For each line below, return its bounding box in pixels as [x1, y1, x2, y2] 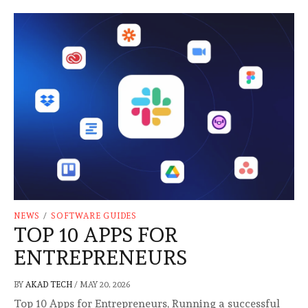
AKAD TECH [25, 279, 74, 289]
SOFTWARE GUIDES [51, 210, 137, 221]
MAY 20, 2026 [80, 279, 130, 289]
